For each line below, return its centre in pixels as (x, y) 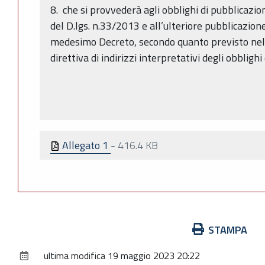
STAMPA (228, 230)
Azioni (31, 229)
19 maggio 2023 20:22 (154, 255)
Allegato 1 (85, 145)
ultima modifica (75, 255)
